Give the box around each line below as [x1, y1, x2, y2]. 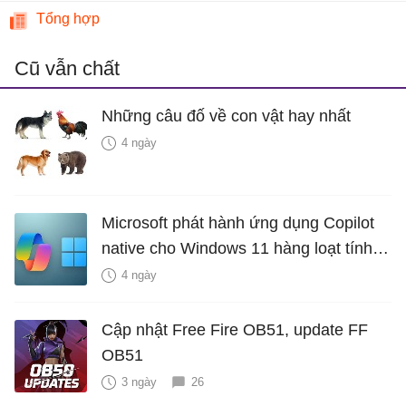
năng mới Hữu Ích [101, 264, 233, 283]
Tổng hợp [36, 10, 100, 26]
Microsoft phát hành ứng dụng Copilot [101, 213, 374, 232]
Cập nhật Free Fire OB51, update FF [101, 320, 368, 339]
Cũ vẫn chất [14, 56, 120, 80]
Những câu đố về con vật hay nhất [101, 106, 351, 125]
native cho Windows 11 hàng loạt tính [101, 238, 372, 257]
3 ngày [121, 374, 157, 389]
